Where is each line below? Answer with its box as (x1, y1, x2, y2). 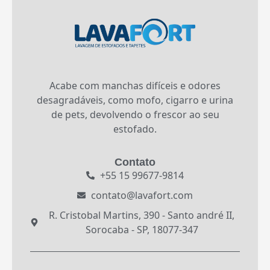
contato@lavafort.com (90, 188, 193, 202)
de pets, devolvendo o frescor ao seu (51, 107, 219, 121)
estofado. (113, 122, 157, 136)
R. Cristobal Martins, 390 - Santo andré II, (49, 208, 235, 222)
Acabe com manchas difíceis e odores (49, 78, 221, 92)
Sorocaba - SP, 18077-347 (85, 222, 198, 236)
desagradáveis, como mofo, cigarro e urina (37, 93, 233, 107)
